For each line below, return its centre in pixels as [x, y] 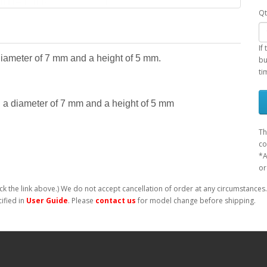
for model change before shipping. [196, 201]
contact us [116, 201]
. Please [82, 201]
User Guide [47, 201]
